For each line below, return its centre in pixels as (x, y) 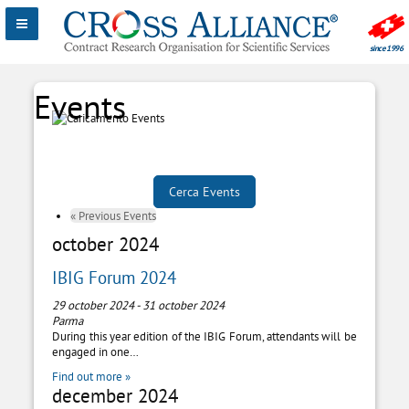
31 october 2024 (184, 305)
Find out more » (92, 377)
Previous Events (116, 216)
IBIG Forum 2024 (115, 277)
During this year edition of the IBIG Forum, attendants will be (204, 336)
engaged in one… (96, 352)
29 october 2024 (94, 305)
